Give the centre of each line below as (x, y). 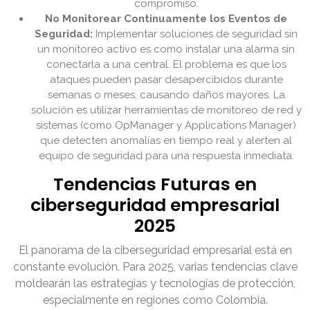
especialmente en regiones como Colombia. (155, 300)
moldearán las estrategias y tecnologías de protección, (155, 284)
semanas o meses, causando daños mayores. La (166, 95)
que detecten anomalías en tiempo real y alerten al (166, 141)
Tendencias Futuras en (155, 185)
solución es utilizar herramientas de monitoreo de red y (166, 110)
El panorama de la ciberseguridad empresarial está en (155, 250)
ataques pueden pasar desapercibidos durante (166, 80)
